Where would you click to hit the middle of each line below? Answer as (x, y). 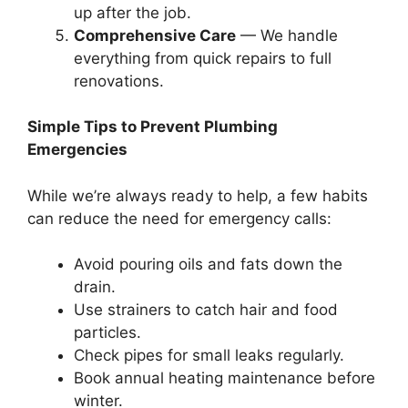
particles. (107, 332)
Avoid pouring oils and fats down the (208, 264)
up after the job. (133, 12)
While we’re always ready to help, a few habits (198, 195)
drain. (95, 287)
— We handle (287, 35)
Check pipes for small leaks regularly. (209, 355)
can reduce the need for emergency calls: (179, 218)
